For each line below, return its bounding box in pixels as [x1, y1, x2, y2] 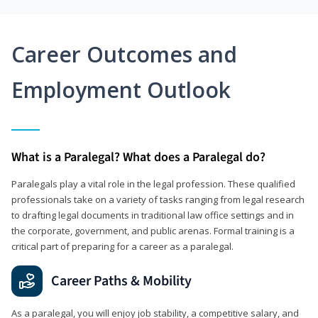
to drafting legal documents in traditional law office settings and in [11, 208, 294, 221]
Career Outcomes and [11, 39, 237, 69]
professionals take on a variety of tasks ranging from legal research [11, 192, 305, 206]
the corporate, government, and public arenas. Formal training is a [11, 224, 295, 237]
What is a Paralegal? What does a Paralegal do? [11, 148, 265, 166]
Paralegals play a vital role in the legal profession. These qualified [11, 177, 295, 190]
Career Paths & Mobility [51, 270, 192, 291]
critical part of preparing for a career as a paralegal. [11, 239, 234, 253]
